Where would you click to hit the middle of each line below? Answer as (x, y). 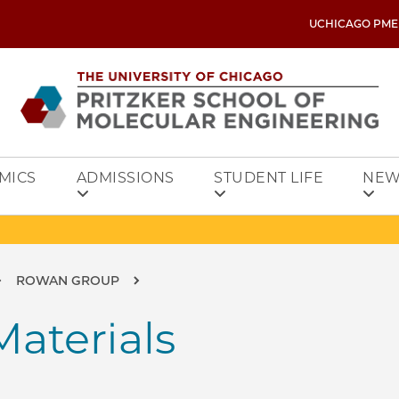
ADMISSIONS (125, 178)
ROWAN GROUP (68, 281)
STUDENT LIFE (269, 178)
